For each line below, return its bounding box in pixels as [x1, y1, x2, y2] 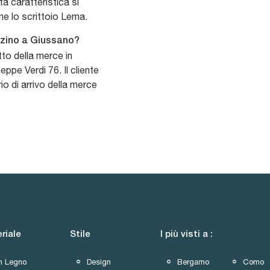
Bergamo [177, 257, 209, 266]
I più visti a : [160, 230, 213, 239]
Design [87, 257, 111, 266]
